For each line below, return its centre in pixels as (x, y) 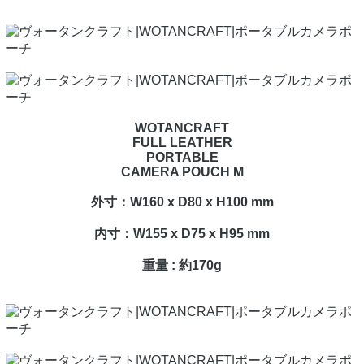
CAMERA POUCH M (182, 172)
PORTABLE (182, 158)
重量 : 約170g (182, 266)
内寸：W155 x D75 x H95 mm (182, 234)
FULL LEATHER (182, 143)
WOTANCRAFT (182, 128)
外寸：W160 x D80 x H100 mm (182, 202)
